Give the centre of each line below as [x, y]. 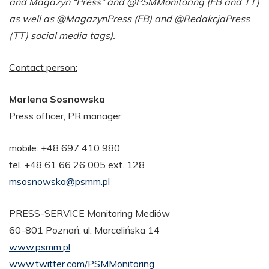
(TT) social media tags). [62, 35]
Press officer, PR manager [65, 116]
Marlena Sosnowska [57, 99]
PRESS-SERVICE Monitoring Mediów [89, 213]
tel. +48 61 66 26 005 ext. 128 [77, 164]
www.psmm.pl [40, 246]
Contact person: [43, 67]
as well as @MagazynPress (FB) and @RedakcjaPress [129, 18]
